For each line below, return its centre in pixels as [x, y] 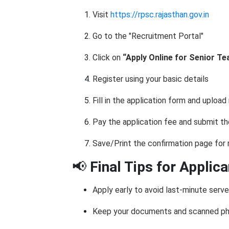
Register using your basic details [151, 79]
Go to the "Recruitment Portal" [148, 36]
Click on [108, 58]
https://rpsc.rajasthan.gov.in [160, 15]
